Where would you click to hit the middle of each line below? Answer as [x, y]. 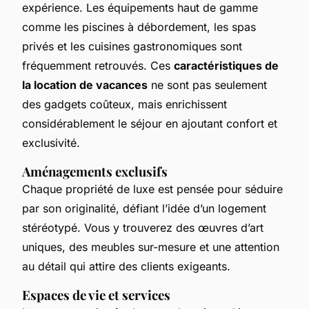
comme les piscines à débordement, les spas [139, 27]
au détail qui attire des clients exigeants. [126, 266]
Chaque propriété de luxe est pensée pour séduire [152, 189]
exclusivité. [51, 142]
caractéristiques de [226, 65]
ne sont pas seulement [207, 84]
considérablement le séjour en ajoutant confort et [150, 123]
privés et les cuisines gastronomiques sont [132, 46]
